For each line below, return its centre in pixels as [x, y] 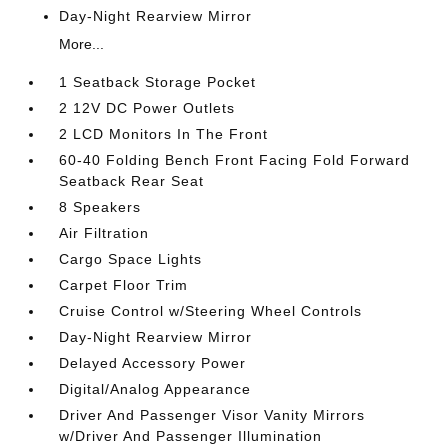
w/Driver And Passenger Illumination [191, 435]
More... [82, 43]
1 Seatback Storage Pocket [158, 81]
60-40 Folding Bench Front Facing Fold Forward [235, 159]
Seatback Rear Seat [132, 180]
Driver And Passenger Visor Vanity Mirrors [212, 414]
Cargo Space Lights [131, 258]
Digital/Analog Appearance [155, 388]
